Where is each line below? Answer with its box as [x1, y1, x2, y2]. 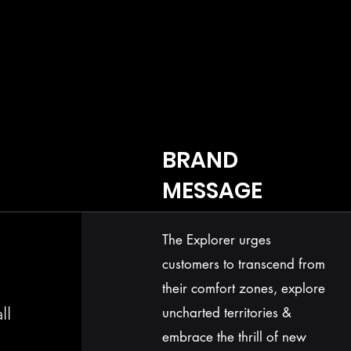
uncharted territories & [161, 304, 291, 321]
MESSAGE [161, 175, 267, 206]
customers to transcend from [161, 255, 325, 273]
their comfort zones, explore [161, 280, 325, 297]
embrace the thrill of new [161, 328, 306, 346]
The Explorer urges [161, 231, 271, 248]
